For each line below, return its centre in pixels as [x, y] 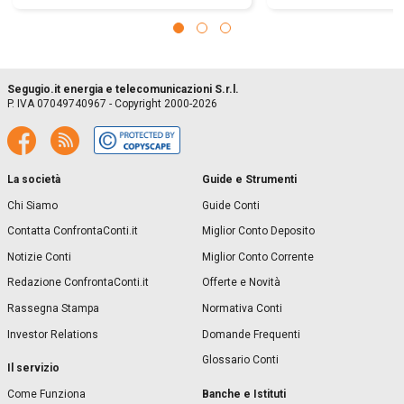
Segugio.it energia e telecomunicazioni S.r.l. [123, 89]
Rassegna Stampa [53, 308]
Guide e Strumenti [249, 179]
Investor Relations [53, 334]
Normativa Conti [242, 308]
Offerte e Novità [241, 283]
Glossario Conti [240, 360]
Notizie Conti [39, 257]
